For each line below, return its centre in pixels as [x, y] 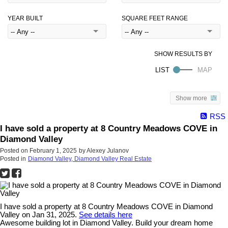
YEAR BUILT [25, 19]
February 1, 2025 [53, 150]
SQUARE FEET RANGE [155, 19]
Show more [191, 98]
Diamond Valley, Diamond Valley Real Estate [90, 159]
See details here [106, 215]
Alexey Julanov [108, 150]
